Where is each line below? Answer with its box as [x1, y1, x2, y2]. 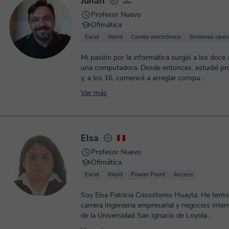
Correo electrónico [131, 33, 181, 41]
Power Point [131, 170, 165, 178]
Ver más [81, 88, 107, 98]
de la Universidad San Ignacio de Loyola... [81, 211, 212, 220]
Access [173, 170, 193, 178]
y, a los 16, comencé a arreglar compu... [81, 73, 205, 83]
